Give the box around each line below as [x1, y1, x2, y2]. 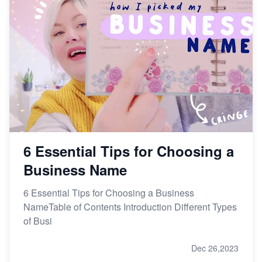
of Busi [23, 213, 52, 227]
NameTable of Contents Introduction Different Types [23, 199, 237, 213]
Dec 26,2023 [191, 242, 239, 254]
